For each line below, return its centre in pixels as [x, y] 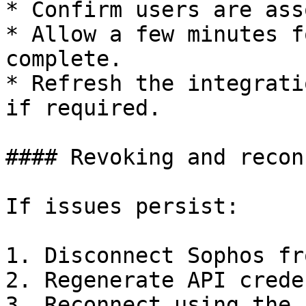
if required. [83, 108]
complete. [64, 59]
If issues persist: [122, 206]
